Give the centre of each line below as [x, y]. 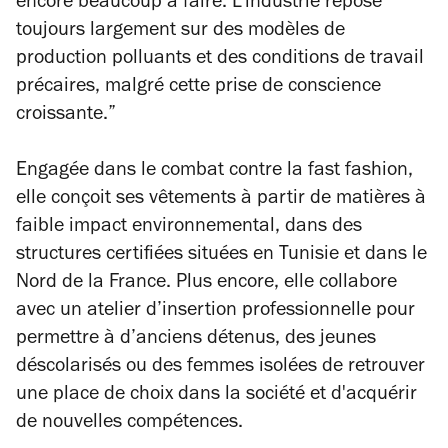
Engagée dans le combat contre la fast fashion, [214, 172]
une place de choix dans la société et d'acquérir [216, 396]
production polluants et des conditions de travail [220, 60]
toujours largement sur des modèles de [180, 32]
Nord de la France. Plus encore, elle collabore [206, 284]
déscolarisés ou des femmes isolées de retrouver [220, 368]
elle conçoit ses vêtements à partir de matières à [221, 200]
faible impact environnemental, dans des [189, 228]
